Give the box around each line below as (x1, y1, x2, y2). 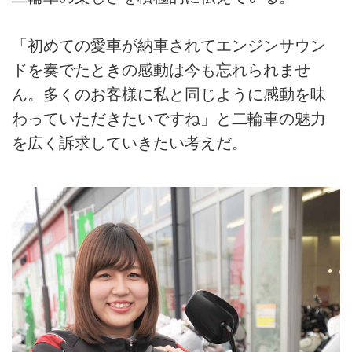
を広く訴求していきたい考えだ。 (12, 134, 247, 152)
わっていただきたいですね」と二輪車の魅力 (12, 110, 326, 128)
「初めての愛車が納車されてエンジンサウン (12, 37, 326, 55)
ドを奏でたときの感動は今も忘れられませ (12, 61, 310, 79)
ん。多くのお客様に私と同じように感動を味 (12, 86, 326, 104)
